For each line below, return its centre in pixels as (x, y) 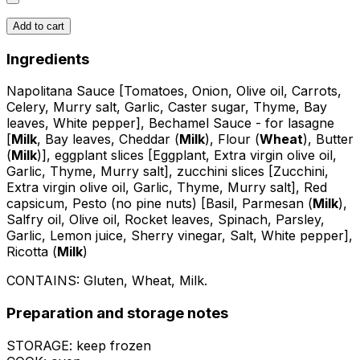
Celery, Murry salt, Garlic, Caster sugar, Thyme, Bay (167, 107)
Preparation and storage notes (117, 313)
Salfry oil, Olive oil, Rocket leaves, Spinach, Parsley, (166, 220)
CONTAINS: (45, 281)
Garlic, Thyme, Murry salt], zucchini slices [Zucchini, (168, 172)
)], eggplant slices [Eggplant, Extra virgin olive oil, (187, 155)
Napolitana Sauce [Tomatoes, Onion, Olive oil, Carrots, (174, 91)
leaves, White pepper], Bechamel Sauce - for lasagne (170, 123)
